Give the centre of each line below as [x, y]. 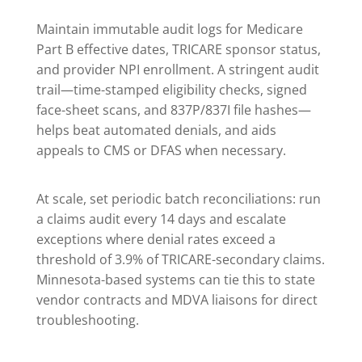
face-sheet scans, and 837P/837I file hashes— [173, 110]
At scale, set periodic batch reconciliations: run [178, 199]
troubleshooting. [87, 320]
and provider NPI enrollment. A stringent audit [177, 70]
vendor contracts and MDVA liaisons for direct [177, 300]
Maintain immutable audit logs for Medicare [169, 29]
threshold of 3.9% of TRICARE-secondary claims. [180, 260]
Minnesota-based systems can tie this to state [175, 280]
